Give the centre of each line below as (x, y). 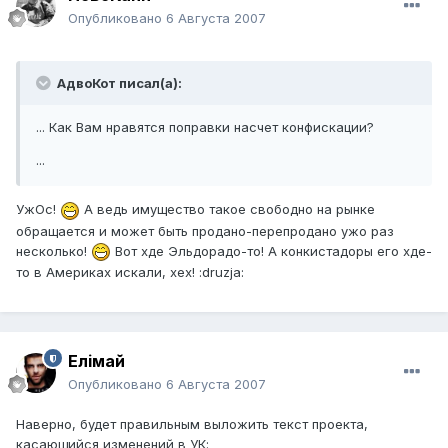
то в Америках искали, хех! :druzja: (130, 272)
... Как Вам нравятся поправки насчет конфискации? (205, 127)
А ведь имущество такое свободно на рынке (227, 209)
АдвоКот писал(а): (118, 83)
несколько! (53, 250)
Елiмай (96, 361)
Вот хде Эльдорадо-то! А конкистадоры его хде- (271, 250)
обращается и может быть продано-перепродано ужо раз (205, 230)
